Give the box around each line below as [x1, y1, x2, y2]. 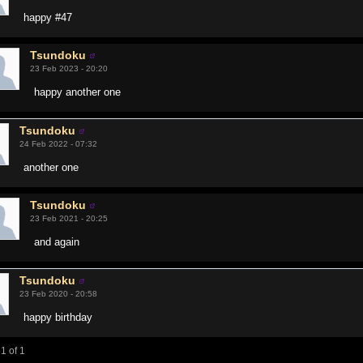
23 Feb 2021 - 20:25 [30, 214, 109, 223]
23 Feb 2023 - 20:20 [30, 64, 109, 73]
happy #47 [23, 11, 73, 23]
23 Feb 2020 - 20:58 [19, 289, 98, 298]
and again [34, 236, 80, 248]
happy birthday [23, 311, 93, 323]
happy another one [34, 86, 122, 98]
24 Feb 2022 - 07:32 [19, 139, 98, 148]
